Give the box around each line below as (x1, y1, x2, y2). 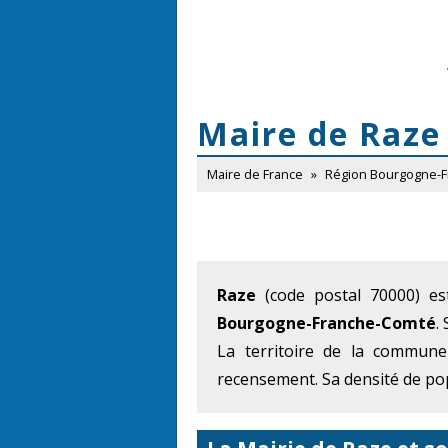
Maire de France (207, 165, 303, 183)
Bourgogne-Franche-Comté (217, 311, 436, 334)
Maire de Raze (197, 112, 441, 155)
